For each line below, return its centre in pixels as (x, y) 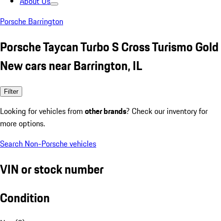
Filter (11, 91)
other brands (106, 111)
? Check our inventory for (167, 111)
